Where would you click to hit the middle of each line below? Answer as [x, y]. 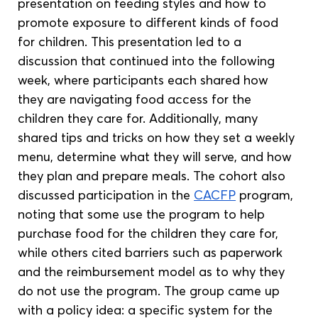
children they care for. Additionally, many [140, 119]
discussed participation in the [106, 195]
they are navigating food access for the [137, 99]
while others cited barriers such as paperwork [152, 253]
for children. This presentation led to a [132, 42]
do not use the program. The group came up [151, 291]
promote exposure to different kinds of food [150, 23]
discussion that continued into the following [148, 61]
